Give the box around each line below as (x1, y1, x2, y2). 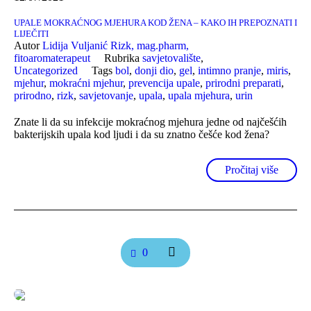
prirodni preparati (205, 76, 281, 89)
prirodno (14, 89, 51, 101)
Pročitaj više (225, 163, 278, 176)
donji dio (135, 64, 174, 76)
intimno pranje (198, 64, 261, 76)
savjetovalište (142, 51, 201, 64)
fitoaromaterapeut (14, 51, 90, 64)
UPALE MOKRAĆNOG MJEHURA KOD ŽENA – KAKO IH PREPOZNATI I (14, 17, 297, 28)
